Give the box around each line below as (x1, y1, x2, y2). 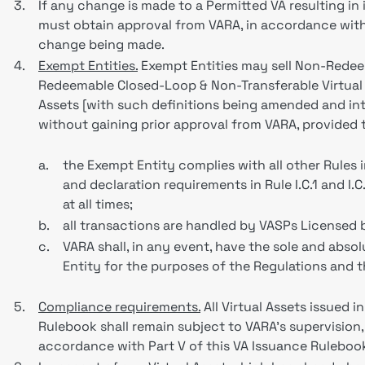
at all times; (63, 196, 133, 213)
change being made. (38, 36, 165, 53)
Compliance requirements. (38, 298, 200, 315)
